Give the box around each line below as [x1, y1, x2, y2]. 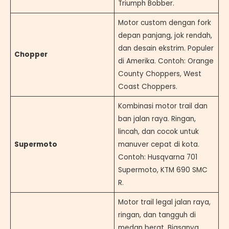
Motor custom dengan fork [118, 17, 211, 28]
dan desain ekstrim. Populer [118, 43, 214, 53]
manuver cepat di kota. [118, 139, 199, 149]
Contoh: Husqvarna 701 [118, 152, 197, 162]
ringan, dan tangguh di [118, 210, 196, 220]
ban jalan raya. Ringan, [118, 113, 196, 124]
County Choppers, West [118, 68, 201, 79]
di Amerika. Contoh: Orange [118, 56, 214, 66]
